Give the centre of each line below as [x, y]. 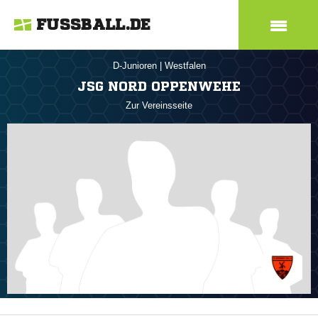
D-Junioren [136, 66]
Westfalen [185, 66]
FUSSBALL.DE [94, 25]
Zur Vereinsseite [159, 105]
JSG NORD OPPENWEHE [159, 86]
